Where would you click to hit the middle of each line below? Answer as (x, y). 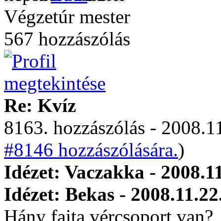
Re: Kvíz (40, 105)
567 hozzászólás (67, 39)
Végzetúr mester (67, 17)
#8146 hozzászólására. (91, 150)
